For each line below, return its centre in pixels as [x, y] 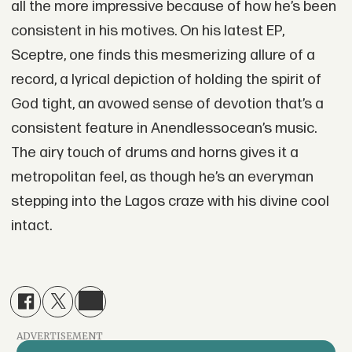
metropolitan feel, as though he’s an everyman [162, 178]
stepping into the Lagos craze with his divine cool [170, 202]
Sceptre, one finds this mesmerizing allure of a [163, 56]
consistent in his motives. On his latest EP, [147, 31]
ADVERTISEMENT [59, 335]
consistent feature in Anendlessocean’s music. [163, 129]
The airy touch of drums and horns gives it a [154, 153]
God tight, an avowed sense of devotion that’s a [167, 104]
